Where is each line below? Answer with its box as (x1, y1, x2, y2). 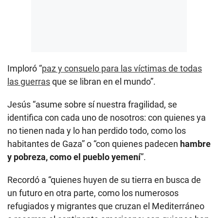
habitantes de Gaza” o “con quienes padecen (7, 138, 180, 149)
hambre (180, 138, 211, 149)
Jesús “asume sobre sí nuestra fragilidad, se (7, 99, 177, 109)
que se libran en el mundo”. (50, 76, 156, 87)
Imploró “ (7, 63, 42, 73)
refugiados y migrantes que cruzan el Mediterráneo (7, 200, 204, 211)
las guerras (7, 76, 50, 87)
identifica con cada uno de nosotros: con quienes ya (7, 112, 206, 123)
